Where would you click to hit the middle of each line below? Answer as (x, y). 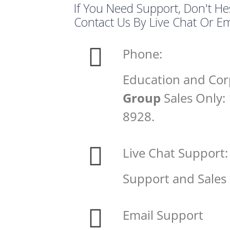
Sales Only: (194, 98)
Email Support (163, 215)
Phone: (142, 54)
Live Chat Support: (175, 152)
